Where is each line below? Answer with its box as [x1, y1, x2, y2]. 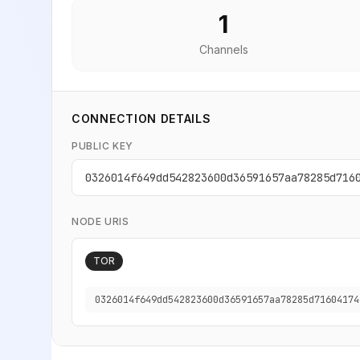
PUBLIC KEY [72, 140, 133, 152]
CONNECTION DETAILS [72, 112, 211, 125]
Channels [198, 43, 248, 56]
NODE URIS [72, 215, 129, 227]
